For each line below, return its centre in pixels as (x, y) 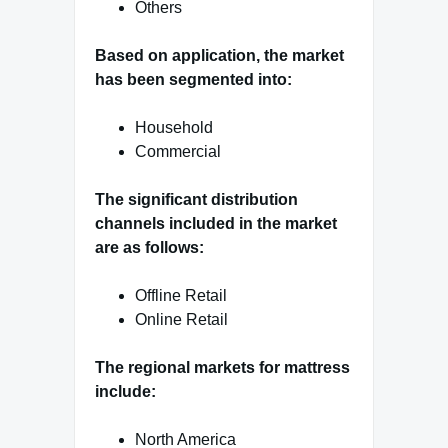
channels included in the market (216, 224)
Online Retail (181, 320)
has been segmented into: (193, 80)
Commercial (178, 152)
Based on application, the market (219, 56)
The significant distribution (196, 200)
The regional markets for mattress (222, 368)
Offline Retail (181, 296)
